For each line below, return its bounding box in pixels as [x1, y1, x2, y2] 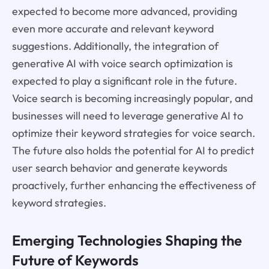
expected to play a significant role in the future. [11, 74, 237, 88]
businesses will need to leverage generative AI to [11, 109, 243, 123]
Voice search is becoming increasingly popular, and [11, 91, 253, 106]
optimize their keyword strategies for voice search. [11, 126, 255, 141]
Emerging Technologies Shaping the [11, 231, 242, 250]
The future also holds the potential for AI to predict [11, 144, 255, 158]
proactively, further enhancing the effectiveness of [11, 178, 256, 193]
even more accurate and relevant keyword [11, 22, 214, 36]
